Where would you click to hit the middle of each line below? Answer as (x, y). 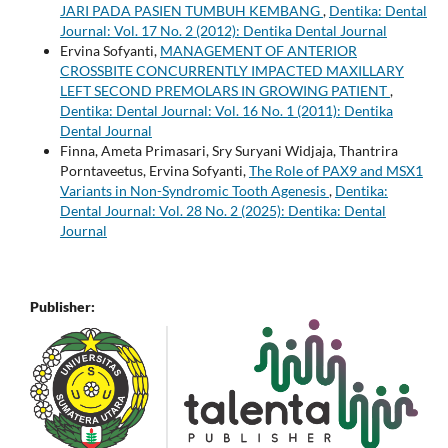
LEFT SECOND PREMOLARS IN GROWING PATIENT (224, 90)
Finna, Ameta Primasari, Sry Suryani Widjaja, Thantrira (228, 150)
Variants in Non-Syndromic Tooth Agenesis (194, 190)
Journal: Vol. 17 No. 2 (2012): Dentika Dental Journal (223, 30)
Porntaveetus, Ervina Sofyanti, (154, 170)
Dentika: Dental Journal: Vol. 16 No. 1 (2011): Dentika (226, 110)
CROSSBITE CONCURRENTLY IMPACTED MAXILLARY (231, 70)
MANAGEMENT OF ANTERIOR (258, 50)
